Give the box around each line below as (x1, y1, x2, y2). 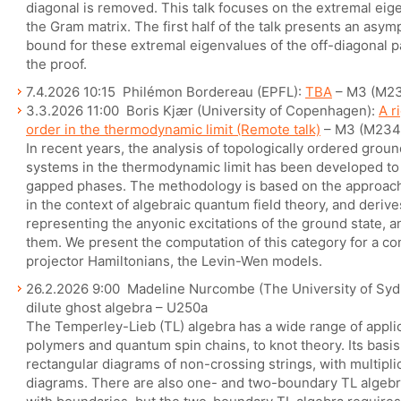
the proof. (26, 55, 87, 73)
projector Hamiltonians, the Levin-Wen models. (26, 252, 322, 269)
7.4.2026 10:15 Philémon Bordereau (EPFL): (26, 83, 305, 100)
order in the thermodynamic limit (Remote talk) (26, 121, 320, 138)
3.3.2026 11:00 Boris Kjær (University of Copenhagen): (26, 102, 379, 119)
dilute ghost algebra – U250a (26, 299, 208, 316)
